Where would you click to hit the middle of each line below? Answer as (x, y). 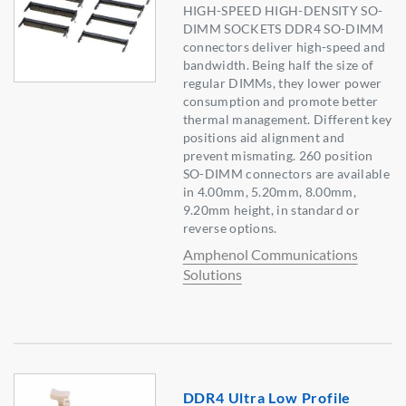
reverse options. (230, 228)
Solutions (212, 275)
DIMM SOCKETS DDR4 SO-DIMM (283, 29)
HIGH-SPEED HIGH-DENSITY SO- (283, 11)
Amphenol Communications (270, 255)
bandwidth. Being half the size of (278, 65)
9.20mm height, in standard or (271, 210)
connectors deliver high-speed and (284, 47)
